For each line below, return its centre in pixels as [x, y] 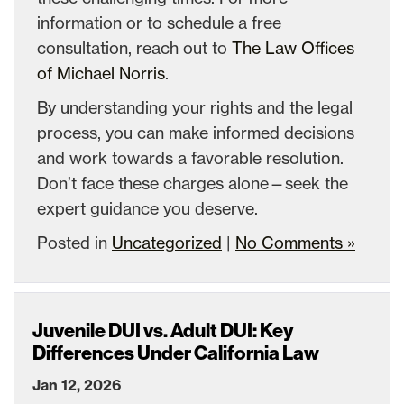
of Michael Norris [101, 73]
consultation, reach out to [134, 47]
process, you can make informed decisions [196, 132]
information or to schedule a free [159, 22]
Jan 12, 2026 [77, 385]
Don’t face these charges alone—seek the [193, 183]
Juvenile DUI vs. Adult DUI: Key [163, 331]
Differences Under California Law [176, 353]
